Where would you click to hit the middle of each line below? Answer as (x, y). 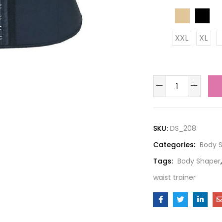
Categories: (175, 145)
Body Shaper (199, 161)
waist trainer (174, 177)
